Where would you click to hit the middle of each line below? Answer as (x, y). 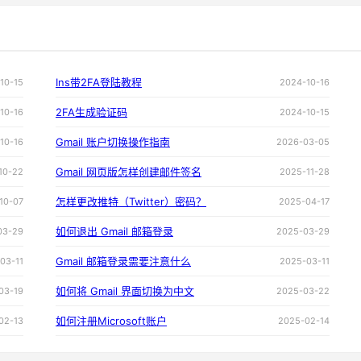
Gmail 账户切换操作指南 (113, 142)
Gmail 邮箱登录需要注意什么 (123, 261)
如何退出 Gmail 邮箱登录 (114, 232)
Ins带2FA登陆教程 (99, 83)
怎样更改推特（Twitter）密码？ (131, 202)
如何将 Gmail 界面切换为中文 (125, 291)
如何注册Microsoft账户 (111, 321)
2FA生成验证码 (91, 112)
